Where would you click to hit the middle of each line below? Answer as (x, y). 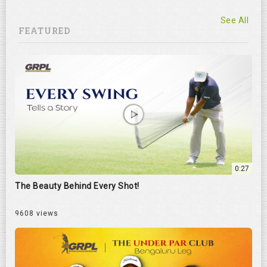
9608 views (37, 213)
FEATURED (44, 30)
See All (235, 20)
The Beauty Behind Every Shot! (77, 186)
